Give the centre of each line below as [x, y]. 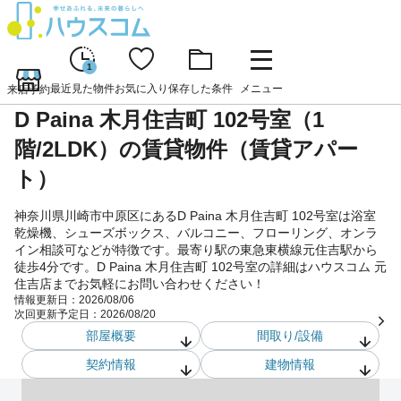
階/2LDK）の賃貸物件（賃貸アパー [186, 149]
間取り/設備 [290, 335]
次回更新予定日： [57, 314]
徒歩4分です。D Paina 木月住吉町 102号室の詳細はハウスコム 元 [200, 266]
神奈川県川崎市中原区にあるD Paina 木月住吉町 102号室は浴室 [195, 215]
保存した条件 [200, 88]
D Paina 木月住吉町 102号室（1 [169, 119]
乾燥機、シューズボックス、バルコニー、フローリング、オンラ [196, 232]
